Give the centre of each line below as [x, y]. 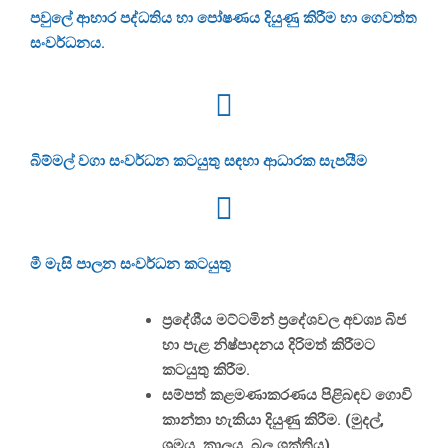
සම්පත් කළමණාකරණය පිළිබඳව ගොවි [287, 394]
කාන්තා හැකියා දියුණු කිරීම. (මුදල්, [273, 419]
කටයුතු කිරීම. [206, 369]
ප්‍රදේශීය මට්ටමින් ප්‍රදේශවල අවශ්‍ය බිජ [284, 319]
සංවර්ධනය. [67, 42]
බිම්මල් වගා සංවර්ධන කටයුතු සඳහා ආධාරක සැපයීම [198, 160]
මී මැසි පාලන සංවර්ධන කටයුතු [130, 263]
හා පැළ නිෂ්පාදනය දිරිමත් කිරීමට [268, 344]
